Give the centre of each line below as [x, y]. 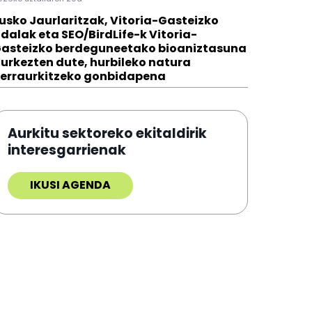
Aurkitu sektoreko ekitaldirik [108, 134]
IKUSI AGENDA [71, 185]
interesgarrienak [67, 150]
